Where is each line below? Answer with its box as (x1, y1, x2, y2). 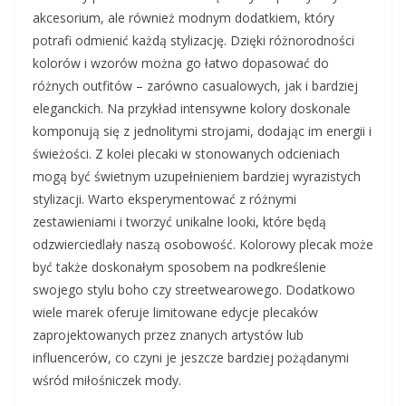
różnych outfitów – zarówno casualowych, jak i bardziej (33, 77, 358, 95)
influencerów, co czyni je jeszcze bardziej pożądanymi (33, 349, 349, 367)
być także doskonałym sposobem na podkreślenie (33, 258, 326, 276)
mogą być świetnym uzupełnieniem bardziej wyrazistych (33, 168, 361, 186)
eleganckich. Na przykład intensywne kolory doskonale (33, 100, 351, 118)
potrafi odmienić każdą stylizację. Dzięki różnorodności (33, 32, 354, 50)
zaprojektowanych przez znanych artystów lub (33, 326, 304, 344)
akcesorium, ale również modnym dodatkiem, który (33, 9, 334, 27)
